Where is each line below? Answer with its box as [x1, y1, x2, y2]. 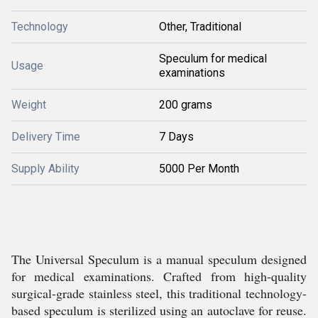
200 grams [159, 98, 212, 111]
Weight [11, 98, 46, 111]
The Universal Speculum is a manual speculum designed [11, 251, 307, 268]
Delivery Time [11, 130, 80, 143]
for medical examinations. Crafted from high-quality [11, 268, 307, 285]
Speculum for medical [159, 52, 267, 65]
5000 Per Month [159, 162, 239, 175]
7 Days [159, 130, 194, 143]
